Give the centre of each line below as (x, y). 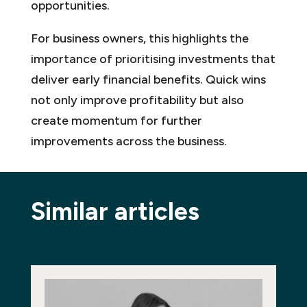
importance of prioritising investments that (153, 59)
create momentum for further (116, 120)
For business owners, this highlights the (139, 38)
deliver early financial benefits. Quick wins (148, 79)
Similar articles (115, 211)
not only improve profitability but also (137, 100)
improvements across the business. (128, 141)
